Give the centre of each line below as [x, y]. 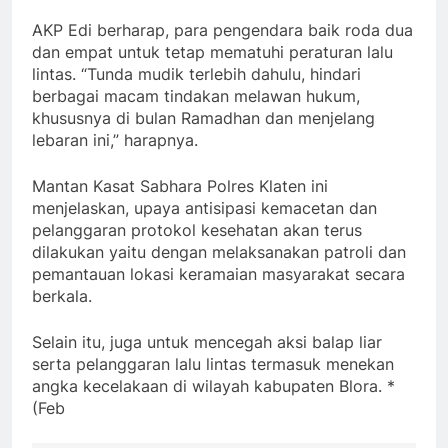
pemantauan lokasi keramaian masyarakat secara [218, 274]
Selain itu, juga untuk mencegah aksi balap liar [207, 342]
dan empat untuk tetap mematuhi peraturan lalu [212, 52]
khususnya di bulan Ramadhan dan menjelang [203, 118]
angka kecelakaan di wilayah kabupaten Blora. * [213, 386]
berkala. [62, 296]
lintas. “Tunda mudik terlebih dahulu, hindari [196, 74]
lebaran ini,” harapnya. [115, 140]
